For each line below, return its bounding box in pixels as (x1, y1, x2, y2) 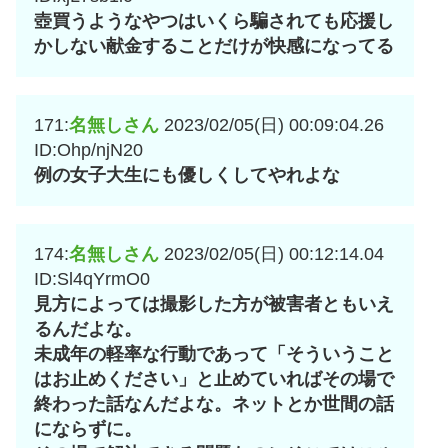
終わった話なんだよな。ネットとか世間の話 (34, 394, 394, 415)
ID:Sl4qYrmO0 (34, 269, 150, 290)
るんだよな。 (34, 319, 142, 340)
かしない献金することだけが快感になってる (34, 36, 394, 57)
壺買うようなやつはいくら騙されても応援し (34, 11, 394, 32)
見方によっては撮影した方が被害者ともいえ (34, 294, 394, 315)
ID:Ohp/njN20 (34, 140, 143, 161)
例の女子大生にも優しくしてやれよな (34, 165, 340, 186)
